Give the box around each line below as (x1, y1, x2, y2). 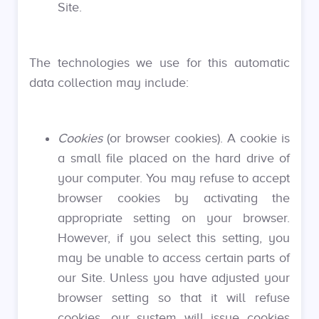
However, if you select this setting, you (58, 231, 290, 245)
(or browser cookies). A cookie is (103, 131, 290, 145)
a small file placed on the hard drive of (58, 151, 290, 165)
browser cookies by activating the (58, 191, 290, 205)
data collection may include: (29, 75, 189, 90)
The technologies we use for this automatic (29, 56, 290, 70)
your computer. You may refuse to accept (58, 171, 290, 185)
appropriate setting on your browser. (58, 211, 290, 225)
